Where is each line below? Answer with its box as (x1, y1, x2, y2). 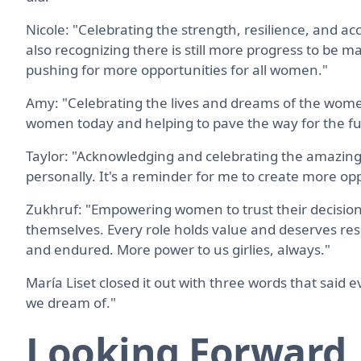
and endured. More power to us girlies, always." (26, 239, 330, 259)
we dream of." (26, 293, 116, 312)
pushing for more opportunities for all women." (26, 60, 328, 79)
